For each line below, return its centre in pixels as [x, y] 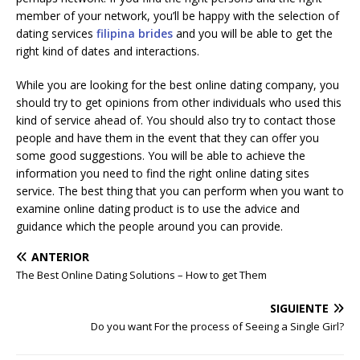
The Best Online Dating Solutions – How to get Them [141, 274]
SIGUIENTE [299, 308]
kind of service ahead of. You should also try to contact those [176, 120]
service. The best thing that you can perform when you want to [180, 190]
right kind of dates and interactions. [108, 51]
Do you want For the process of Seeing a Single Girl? [217, 326]
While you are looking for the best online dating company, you [178, 84]
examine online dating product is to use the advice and [158, 208]
